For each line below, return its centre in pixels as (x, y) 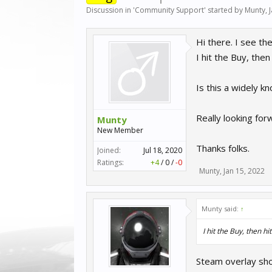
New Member (120, 130)
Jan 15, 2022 (244, 171)
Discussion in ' (110, 10)
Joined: (109, 150)
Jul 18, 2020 (163, 150)
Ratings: (110, 162)
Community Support (169, 10)
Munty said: (221, 209)
